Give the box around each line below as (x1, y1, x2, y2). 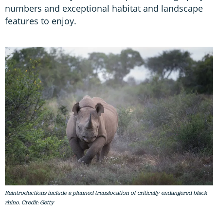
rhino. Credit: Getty (5, 199, 54, 207)
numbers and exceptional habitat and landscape (5, 2, 203, 14)
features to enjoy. (5, 15, 79, 27)
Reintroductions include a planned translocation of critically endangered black (5, 189, 207, 197)
